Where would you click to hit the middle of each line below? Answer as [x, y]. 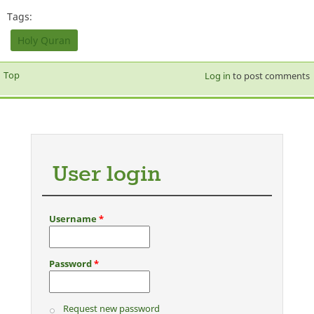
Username [74, 218]
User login [107, 175]
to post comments [270, 75]
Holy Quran [44, 40]
